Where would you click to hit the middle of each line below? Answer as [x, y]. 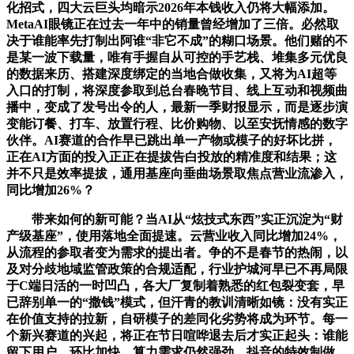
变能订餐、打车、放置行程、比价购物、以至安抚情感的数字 [177, 123]
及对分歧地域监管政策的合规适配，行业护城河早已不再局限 [177, 269]
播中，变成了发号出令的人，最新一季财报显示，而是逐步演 [177, 107]
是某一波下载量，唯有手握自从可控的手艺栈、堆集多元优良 [177, 57]
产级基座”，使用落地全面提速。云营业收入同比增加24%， [174, 235]
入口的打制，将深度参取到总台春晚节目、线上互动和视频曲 [177, 90]
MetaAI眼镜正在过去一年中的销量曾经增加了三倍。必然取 [173, 24]
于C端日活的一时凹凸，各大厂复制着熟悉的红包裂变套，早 [175, 285]
